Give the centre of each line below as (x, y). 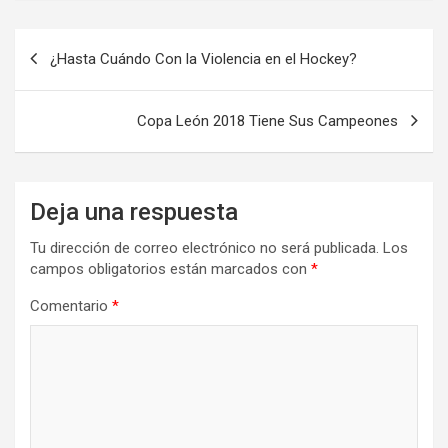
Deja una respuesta (134, 211)
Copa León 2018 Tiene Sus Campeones (267, 120)
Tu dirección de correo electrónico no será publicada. (204, 247)
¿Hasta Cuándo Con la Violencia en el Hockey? (203, 58)
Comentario (71, 305)
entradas (65, 107)
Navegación (80, 43)
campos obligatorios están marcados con (170, 268)
